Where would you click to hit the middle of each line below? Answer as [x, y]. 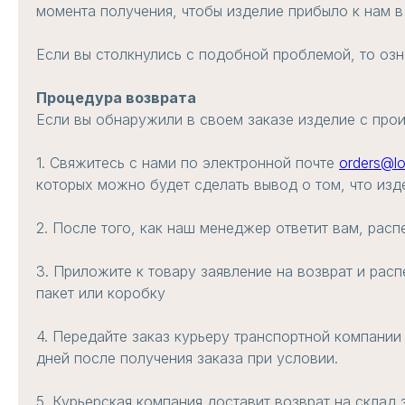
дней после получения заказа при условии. [187, 358]
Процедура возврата [116, 98]
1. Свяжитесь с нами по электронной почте [188, 163]
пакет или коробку [101, 293]
